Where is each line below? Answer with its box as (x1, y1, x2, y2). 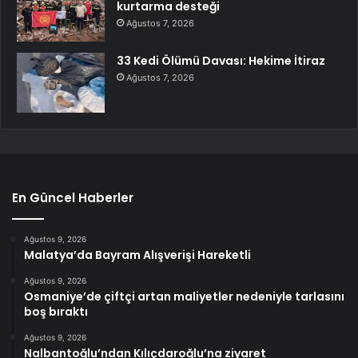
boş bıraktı (24, 304, 88, 320)
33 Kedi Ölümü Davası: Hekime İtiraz (117, 53, 325, 70)
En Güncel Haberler (12, 189, 133, 207)
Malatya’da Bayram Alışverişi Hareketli (24, 247, 251, 264)
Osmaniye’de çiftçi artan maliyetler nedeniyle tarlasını (24, 288, 344, 305)
